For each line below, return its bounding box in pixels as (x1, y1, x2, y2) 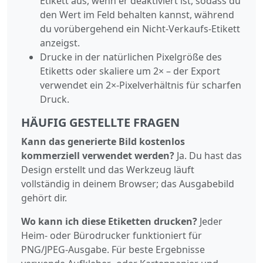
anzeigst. (40, 36, 80, 49)
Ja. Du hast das (174, 149, 242, 162)
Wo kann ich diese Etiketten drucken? (21, 214, 197, 228)
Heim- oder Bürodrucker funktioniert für (21, 228, 202, 242)
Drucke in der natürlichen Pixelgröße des (40, 50, 222, 63)
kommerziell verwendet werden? (21, 149, 174, 162)
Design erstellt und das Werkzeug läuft (21, 163, 194, 176)
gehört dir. (21, 191, 67, 204)
